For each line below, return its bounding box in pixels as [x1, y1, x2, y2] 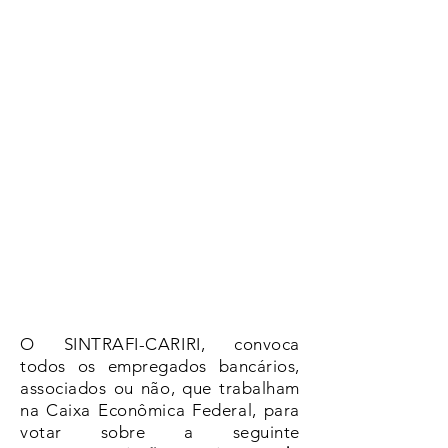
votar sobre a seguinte [20, 421, 300, 442]
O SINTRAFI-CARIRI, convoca [20, 333, 300, 354]
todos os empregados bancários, [20, 355, 300, 376]
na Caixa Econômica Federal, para [20, 399, 300, 420]
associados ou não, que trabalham [20, 377, 300, 398]
